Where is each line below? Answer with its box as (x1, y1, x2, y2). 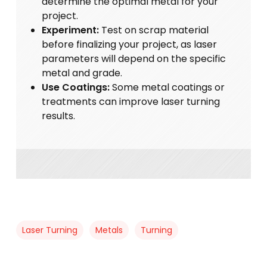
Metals (95, 224, 123, 236)
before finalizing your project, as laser (42, 37, 218, 51)
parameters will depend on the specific (42, 51, 226, 66)
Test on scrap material (99, 23, 209, 37)
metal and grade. (42, 66, 123, 80)
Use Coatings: (42, 80, 110, 94)
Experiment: (42, 23, 100, 37)
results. (42, 108, 76, 123)
